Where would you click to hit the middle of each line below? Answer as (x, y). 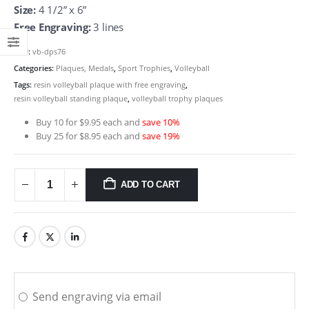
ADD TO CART (150, 184)
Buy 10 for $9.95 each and (89, 122)
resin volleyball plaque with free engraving (110, 85)
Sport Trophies (144, 68)
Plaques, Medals (85, 68)
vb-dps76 (49, 52)
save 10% (161, 122)
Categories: (35, 68)
